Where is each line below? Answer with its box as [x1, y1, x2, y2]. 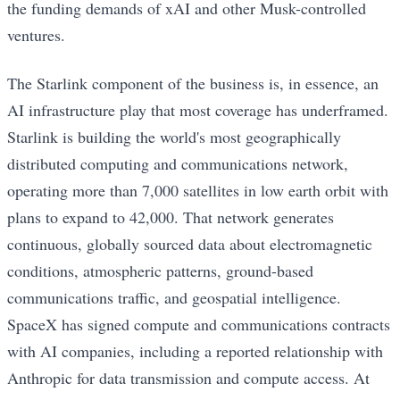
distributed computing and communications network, [7, 153, 348, 175]
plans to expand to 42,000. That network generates [7, 206, 334, 229]
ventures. [7, 23, 65, 46]
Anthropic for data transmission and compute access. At [7, 367, 370, 389]
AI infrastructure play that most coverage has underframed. [7, 99, 388, 121]
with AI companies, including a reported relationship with [7, 340, 383, 362]
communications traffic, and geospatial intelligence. [7, 287, 341, 309]
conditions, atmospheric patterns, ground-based [7, 260, 313, 282]
